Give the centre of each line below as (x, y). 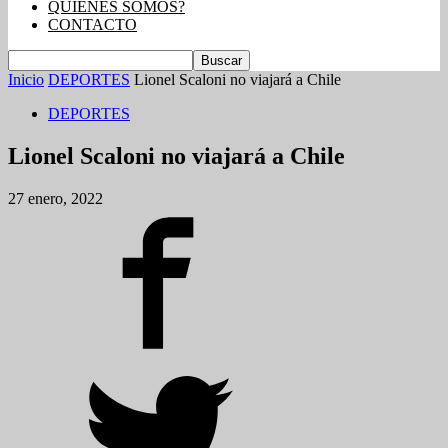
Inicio (26, 79)
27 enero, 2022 (55, 198)
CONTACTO (92, 24)
